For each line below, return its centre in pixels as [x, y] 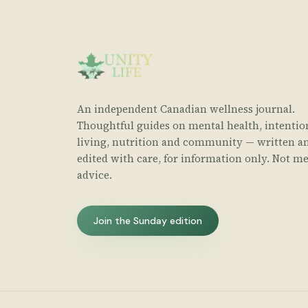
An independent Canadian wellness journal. [186, 109]
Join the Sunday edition [148, 221]
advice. [95, 175]
